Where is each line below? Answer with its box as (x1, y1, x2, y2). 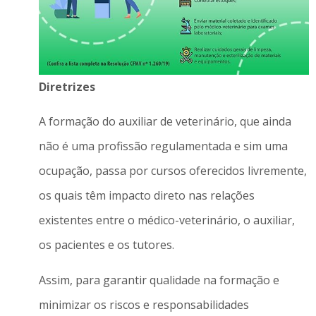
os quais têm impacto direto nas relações (38, 188, 255, 204)
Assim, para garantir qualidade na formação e (38, 272, 279, 288)
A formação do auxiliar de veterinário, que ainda (38, 114, 291, 130)
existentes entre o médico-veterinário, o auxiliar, (38, 212, 295, 229)
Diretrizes (38, 79, 95, 95)
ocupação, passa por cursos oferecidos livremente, (38, 163, 307, 179)
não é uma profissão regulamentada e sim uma (38, 138, 288, 154)
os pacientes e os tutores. (38, 237, 174, 253)
